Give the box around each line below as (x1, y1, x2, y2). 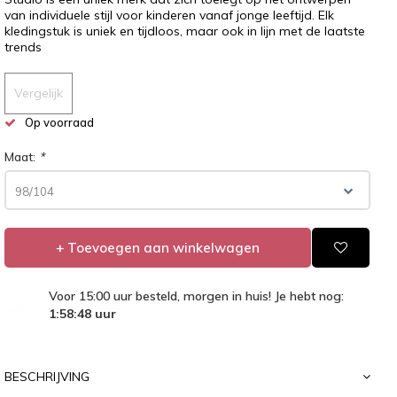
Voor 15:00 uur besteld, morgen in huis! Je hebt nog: (49, 287, 344, 304)
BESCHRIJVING (4, 369, 90, 385)
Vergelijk (14, 85, 63, 101)
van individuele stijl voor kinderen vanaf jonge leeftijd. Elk (4, 7, 334, 23)
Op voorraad (25, 115, 94, 129)
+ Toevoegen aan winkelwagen (56, 239, 260, 256)
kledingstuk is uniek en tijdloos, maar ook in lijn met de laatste (4, 23, 365, 39)
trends (4, 39, 42, 55)
